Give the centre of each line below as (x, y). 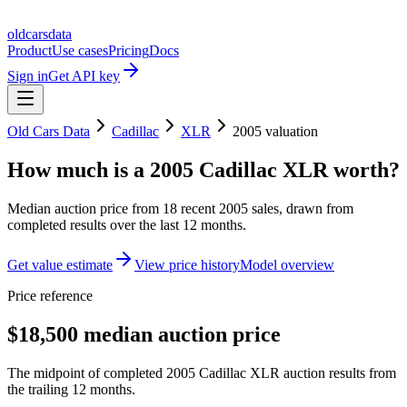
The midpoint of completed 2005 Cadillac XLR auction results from (202, 372)
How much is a (79, 169)
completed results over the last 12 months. (127, 224)
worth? (364, 169)
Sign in (28, 76)
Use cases (80, 50)
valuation (290, 131)
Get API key (84, 76)
